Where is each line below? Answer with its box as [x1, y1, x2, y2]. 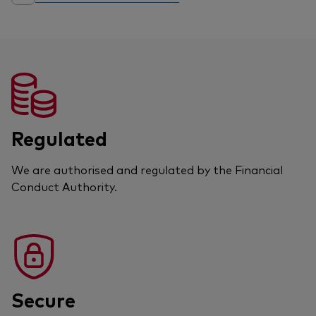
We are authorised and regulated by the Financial [11, 161, 283, 177]
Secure [11, 285, 75, 312]
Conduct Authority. [11, 178, 117, 194]
